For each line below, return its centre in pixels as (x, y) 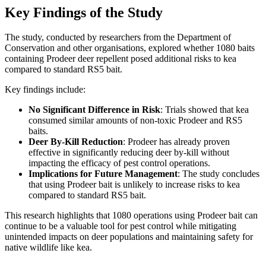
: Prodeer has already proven (176, 142)
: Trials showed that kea (205, 110)
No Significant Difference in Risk (94, 110)
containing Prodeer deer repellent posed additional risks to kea (121, 59)
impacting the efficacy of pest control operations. (119, 163)
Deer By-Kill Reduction (76, 142)
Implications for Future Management (103, 174)
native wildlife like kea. (48, 248)
